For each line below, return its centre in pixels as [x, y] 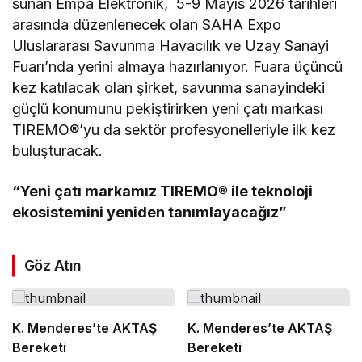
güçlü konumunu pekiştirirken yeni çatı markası [168, 109]
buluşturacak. [57, 151]
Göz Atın [53, 266]
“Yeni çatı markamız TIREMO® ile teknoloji [163, 192]
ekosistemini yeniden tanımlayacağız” [150, 213]
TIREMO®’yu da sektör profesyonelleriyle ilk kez [174, 130]
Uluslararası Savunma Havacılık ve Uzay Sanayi [171, 46]
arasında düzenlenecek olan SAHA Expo [147, 25]
